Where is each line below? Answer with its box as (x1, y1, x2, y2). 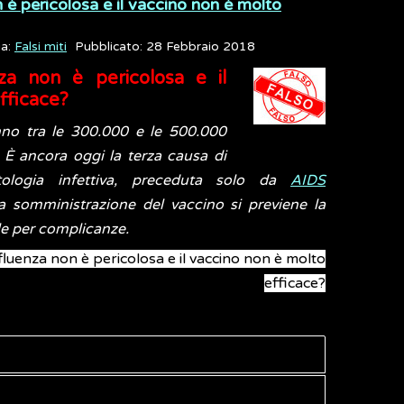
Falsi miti (14, 40, 67, 54)
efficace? (264, 273, 326, 292)
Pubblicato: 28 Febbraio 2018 (75, 40, 255, 54)
